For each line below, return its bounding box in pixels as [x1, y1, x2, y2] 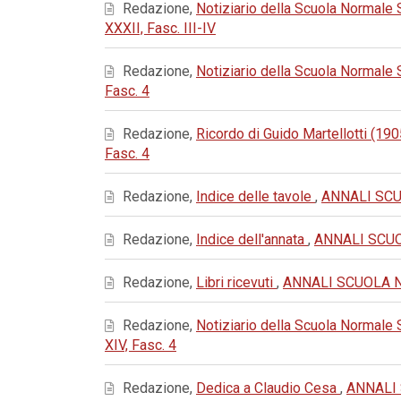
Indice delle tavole [196, 188, 315, 205]
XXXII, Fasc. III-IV [105, 20, 216, 37]
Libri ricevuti [196, 274, 277, 291]
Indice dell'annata [196, 231, 308, 248]
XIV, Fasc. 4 [105, 337, 176, 354]
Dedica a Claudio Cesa [196, 380, 340, 397]
